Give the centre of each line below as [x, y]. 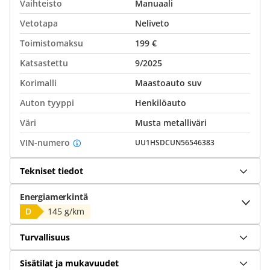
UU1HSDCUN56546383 [175, 143]
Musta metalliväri [171, 123]
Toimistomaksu [52, 43]
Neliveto [152, 23]
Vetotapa [39, 23]
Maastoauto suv [168, 83]
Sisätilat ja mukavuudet [69, 263]
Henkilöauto [161, 103]
